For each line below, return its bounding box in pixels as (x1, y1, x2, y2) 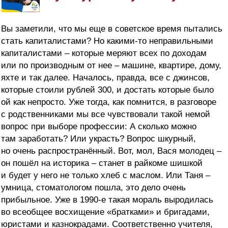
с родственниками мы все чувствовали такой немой (1, 109, 210, 119)
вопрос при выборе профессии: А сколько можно (1, 121, 196, 131)
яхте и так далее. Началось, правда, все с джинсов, (1, 72, 210, 82)
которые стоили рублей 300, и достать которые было (1, 84, 214, 95)
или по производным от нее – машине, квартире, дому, (1, 60, 221, 70)
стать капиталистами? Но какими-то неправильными (1, 36, 213, 46)
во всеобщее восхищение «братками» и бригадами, (1, 207, 210, 217)
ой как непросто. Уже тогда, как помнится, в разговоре (1, 97, 216, 107)
